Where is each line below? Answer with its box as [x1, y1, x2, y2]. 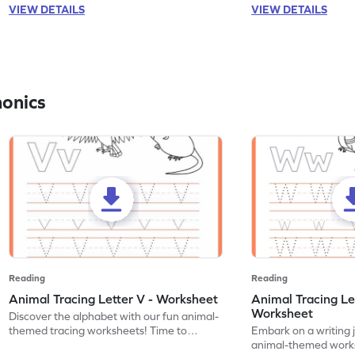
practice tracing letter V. [9, 338, 128, 352]
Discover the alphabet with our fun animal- [9, 310, 219, 323]
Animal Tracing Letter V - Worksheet [9, 292, 219, 307]
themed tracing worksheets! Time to [9, 324, 188, 338]
